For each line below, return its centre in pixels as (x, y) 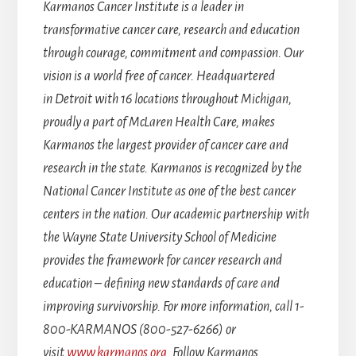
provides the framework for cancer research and (162, 261)
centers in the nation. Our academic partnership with (176, 215)
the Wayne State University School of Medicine (159, 238)
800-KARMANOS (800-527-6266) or (139, 330)
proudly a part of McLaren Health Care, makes (159, 123)
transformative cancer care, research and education (171, 31)
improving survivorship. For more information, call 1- (173, 307)
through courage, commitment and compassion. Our (173, 54)
